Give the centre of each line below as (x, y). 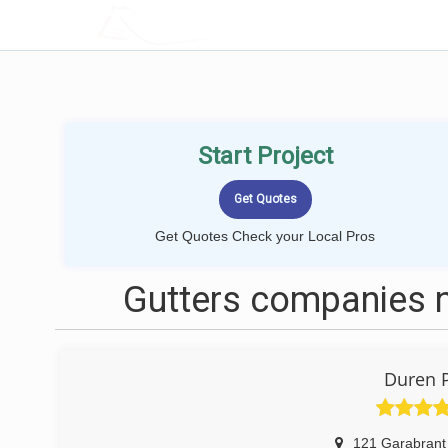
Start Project (265, 156)
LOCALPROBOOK (213, 24)
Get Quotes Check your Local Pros (265, 236)
